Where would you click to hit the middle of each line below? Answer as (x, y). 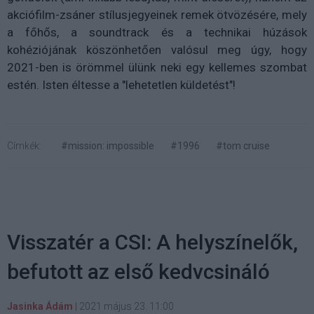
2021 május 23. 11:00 (127, 306)
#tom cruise (243, 145)
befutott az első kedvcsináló (138, 271)
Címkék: (24, 145)
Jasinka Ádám (40, 306)
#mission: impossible (108, 145)
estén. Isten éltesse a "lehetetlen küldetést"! (121, 84)
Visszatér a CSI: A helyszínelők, (152, 242)
